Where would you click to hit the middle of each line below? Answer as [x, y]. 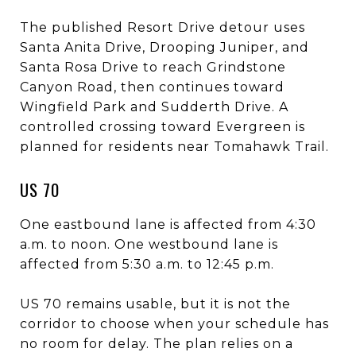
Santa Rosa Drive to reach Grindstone [153, 67]
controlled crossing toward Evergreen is [163, 126]
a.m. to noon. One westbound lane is [149, 244]
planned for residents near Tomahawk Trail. [174, 146]
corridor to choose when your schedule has [174, 323]
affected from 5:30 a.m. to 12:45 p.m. [147, 264]
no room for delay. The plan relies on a [157, 343]
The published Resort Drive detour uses [163, 27]
